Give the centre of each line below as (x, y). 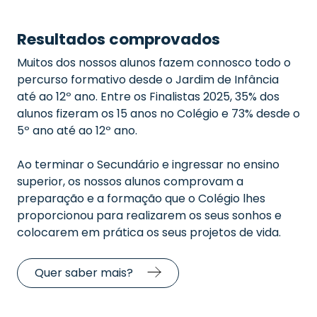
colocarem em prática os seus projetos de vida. (149, 232)
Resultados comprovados (119, 39)
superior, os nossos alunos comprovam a (130, 181)
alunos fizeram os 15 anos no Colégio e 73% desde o (158, 114)
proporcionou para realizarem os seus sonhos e (149, 215)
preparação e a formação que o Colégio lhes (141, 198)
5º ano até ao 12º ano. (81, 131)
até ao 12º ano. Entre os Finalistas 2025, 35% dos (148, 97)
